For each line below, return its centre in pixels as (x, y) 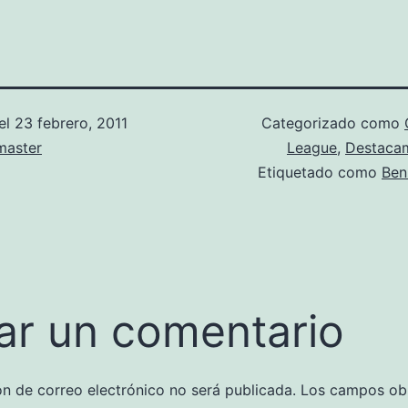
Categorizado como (333, 123)
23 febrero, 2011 (71, 123)
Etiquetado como (320, 172)
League (312, 148)
